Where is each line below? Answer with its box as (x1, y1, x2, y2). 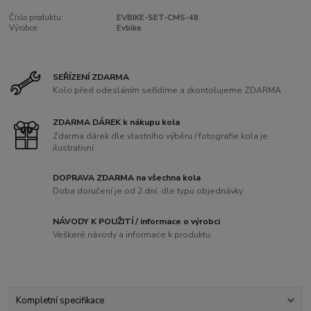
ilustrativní (53, 142, 94, 153)
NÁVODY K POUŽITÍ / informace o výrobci (53, 215, 221, 227)
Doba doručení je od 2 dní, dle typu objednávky (53, 185, 244, 197)
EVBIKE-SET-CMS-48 (116, 12, 199, 24)
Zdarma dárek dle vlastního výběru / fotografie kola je (53, 130, 269, 142)
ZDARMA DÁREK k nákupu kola (53, 116, 180, 128)
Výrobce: (9, 23, 40, 34)
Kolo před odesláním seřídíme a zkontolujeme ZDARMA (53, 85, 282, 96)
